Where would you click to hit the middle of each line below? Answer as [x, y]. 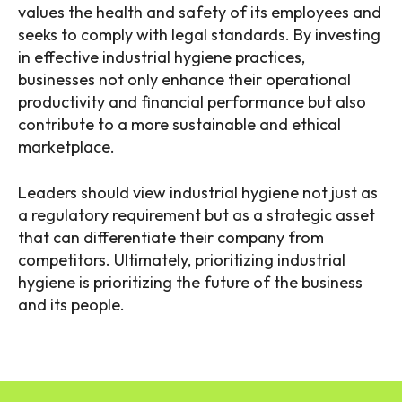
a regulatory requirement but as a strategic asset [197, 215]
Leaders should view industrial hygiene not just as [198, 193]
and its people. [71, 305]
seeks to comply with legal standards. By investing [199, 35]
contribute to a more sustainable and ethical [179, 125]
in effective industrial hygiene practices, [162, 57]
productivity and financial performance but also [192, 102]
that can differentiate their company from [171, 238]
